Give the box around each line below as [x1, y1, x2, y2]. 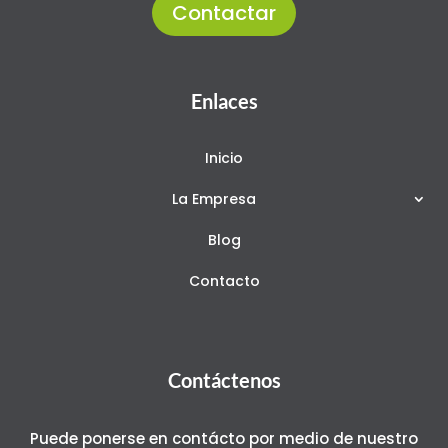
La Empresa [172, 189, 256, 210]
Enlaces [190, 89, 258, 114]
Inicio [205, 148, 243, 169]
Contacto [188, 271, 260, 292]
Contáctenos [167, 368, 281, 393]
